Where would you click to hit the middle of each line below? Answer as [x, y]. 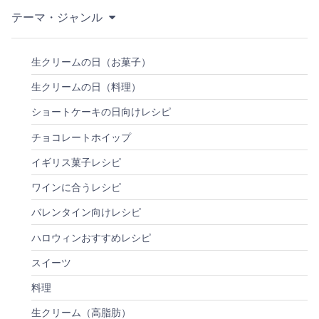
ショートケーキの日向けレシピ [101, 112]
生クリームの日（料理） [86, 87]
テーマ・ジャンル [58, 17]
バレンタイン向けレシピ [86, 213]
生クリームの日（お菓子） [91, 62]
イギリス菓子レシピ [76, 162]
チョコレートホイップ [81, 137]
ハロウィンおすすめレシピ [91, 237]
